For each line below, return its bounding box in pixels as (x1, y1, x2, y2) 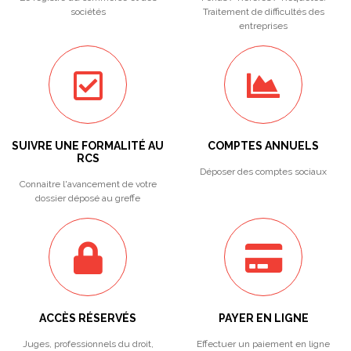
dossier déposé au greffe (35, 193, 140, 204)
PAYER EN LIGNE (218, 312, 309, 324)
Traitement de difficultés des (202, 6, 324, 17)
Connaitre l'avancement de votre (19, 179, 157, 190)
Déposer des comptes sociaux (200, 166, 327, 177)
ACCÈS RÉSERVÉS (39, 312, 136, 324)
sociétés (70, 6, 106, 17)
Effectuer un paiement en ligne (197, 338, 330, 349)
